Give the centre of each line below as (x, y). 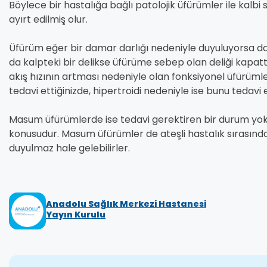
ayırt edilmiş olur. (48, 19)
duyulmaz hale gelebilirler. (69, 148)
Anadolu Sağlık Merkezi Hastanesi (126, 204)
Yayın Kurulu (76, 215)
